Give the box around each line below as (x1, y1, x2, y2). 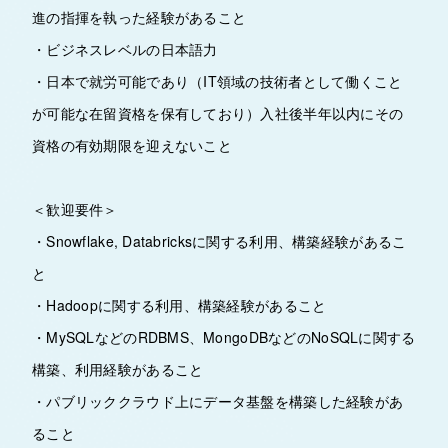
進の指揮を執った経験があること (32, 7, 247, 27)
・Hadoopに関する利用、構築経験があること (32, 295, 327, 315)
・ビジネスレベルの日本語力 (32, 39, 218, 59)
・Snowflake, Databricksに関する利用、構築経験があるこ (32, 231, 407, 251)
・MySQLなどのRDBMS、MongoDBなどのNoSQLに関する (32, 327, 416, 347)
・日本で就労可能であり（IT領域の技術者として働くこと (32, 71, 403, 91)
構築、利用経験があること (32, 359, 204, 379)
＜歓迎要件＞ (32, 199, 118, 219)
